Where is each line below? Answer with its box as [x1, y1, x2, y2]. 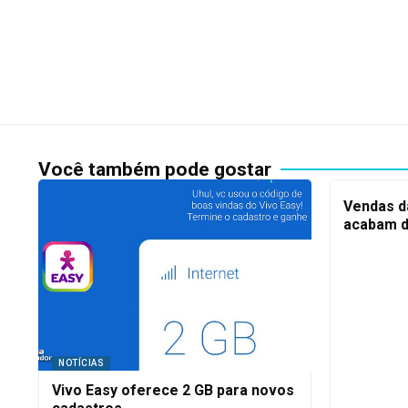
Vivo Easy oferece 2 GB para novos [52, 381, 294, 399]
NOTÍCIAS [58, 357, 104, 368]
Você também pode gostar [38, 158, 271, 180]
